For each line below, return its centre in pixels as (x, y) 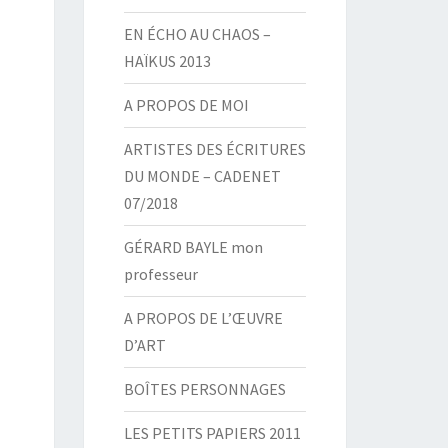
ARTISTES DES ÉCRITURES (214, 149)
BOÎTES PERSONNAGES (204, 389)
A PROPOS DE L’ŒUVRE (203, 318)
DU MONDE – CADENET (202, 176)
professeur (160, 274)
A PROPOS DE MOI (186, 105)
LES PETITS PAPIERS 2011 (212, 433)
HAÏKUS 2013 (167, 61)
